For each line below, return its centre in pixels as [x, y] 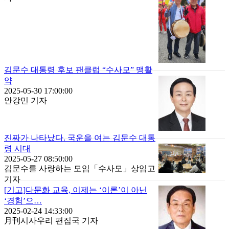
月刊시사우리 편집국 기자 [51, 221]
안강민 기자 [26, 100]
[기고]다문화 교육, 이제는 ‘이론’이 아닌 [76, 190]
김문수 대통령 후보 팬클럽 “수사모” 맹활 [78, 70]
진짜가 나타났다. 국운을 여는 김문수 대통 [80, 138]
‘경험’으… [23, 201]
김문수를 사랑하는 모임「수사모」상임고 [80, 168]
